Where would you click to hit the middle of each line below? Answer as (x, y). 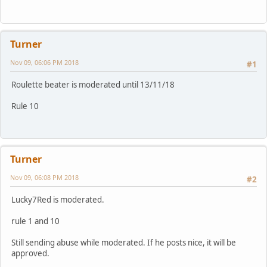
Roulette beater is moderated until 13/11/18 (93, 85)
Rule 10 (25, 106)
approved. (30, 254)
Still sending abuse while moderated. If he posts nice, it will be (124, 243)
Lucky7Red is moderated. (58, 200)
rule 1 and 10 (35, 221)
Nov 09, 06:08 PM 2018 (44, 178)
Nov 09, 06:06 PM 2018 (44, 63)
